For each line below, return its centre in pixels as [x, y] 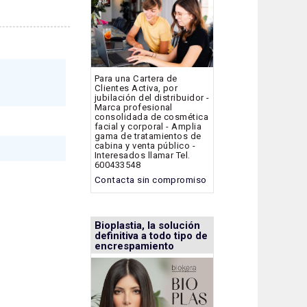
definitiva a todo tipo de [151, 236]
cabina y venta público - [145, 145]
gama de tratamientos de [148, 136]
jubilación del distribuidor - [152, 97]
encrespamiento [134, 246]
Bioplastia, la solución [147, 226]
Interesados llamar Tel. [143, 155]
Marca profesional [134, 107]
